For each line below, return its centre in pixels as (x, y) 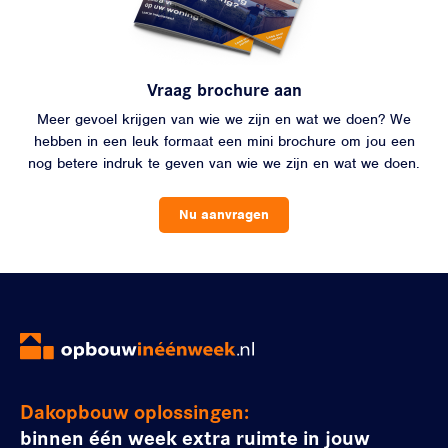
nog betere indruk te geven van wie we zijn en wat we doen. (224, 162)
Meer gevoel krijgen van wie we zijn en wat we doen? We (224, 118)
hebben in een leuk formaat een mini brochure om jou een (224, 140)
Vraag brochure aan (224, 88)
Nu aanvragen (224, 214)
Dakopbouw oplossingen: (134, 410)
